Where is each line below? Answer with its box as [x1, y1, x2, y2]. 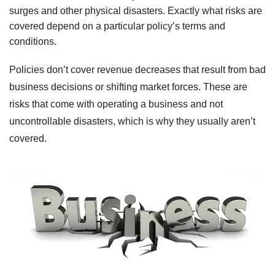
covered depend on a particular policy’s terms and [9, 20, 225, 31]
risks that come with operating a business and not [9, 98, 223, 109]
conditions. [9, 36, 56, 47]
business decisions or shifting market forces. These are [9, 81, 247, 92]
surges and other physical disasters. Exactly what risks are [9, 5, 262, 16]
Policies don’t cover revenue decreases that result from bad [9, 64, 266, 75]
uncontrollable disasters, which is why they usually [9, 115, 228, 126]
